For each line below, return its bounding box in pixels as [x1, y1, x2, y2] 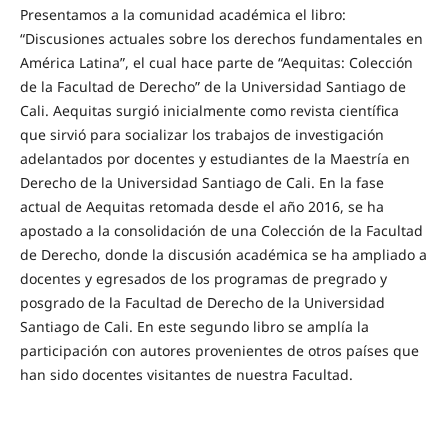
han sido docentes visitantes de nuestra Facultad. [19, 364, 353, 384]
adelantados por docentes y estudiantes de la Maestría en [19, 148, 410, 168]
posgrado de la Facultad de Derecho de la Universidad [19, 292, 385, 312]
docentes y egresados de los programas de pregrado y [19, 268, 387, 288]
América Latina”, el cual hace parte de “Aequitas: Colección [19, 52, 413, 72]
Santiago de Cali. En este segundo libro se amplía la [19, 316, 369, 336]
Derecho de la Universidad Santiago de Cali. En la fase [19, 172, 384, 192]
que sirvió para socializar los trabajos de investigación [19, 124, 384, 144]
